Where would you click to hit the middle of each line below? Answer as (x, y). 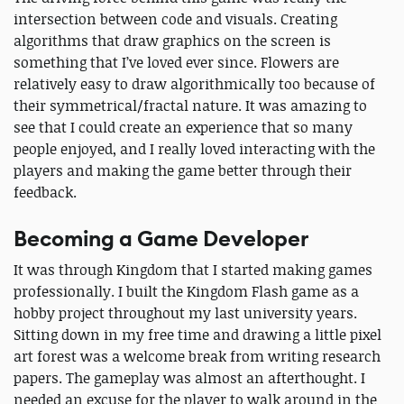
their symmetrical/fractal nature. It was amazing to (190, 106)
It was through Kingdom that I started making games (193, 270)
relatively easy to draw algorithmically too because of (194, 84)
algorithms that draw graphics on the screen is (172, 41)
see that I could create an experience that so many (183, 128)
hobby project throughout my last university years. (185, 313)
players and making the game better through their (183, 171)
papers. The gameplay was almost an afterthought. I (189, 378)
